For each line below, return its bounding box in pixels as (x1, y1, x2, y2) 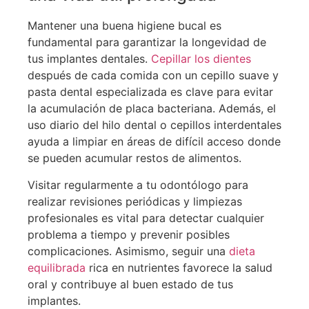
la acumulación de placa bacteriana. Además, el (28, 101, 276, 116)
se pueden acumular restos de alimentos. (28, 151, 241, 166)
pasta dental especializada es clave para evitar (28, 85, 273, 99)
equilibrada (28, 260, 86, 275)
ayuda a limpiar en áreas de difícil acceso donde (28, 134, 281, 149)
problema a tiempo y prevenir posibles (28, 227, 230, 241)
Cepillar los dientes (151, 52, 251, 66)
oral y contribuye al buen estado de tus (28, 277, 233, 291)
